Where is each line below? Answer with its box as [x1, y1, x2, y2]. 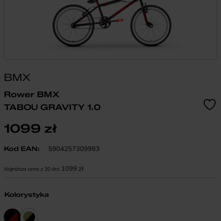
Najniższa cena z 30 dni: [4, 165, 61, 172]
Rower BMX [4, 89, 59, 99]
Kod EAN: [4, 144, 39, 152]
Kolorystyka [4, 190, 49, 198]
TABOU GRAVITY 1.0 [4, 102, 101, 112]
